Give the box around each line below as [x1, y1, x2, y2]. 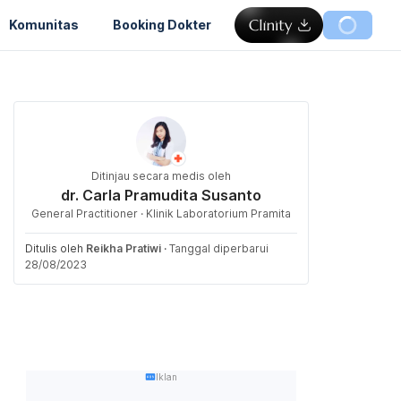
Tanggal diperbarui [169, 242, 269, 255]
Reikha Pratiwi [86, 242, 161, 255]
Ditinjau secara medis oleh [91, 169, 231, 183]
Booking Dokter [113, 16, 211, 32]
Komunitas [9, 16, 79, 32]
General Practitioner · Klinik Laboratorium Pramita [31, 207, 291, 220]
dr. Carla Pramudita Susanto [61, 186, 261, 204]
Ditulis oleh [25, 242, 86, 255]
